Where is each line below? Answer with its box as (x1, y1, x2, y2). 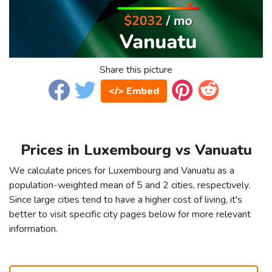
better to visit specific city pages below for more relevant (9, 208, 251, 222)
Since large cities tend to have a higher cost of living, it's (9, 193, 242, 207)
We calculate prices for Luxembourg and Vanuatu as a (9, 164, 234, 178)
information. (9, 222, 58, 236)
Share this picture (100, 63, 172, 77)
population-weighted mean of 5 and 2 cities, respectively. (9, 178, 250, 192)
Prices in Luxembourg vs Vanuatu (20, 140, 252, 160)
